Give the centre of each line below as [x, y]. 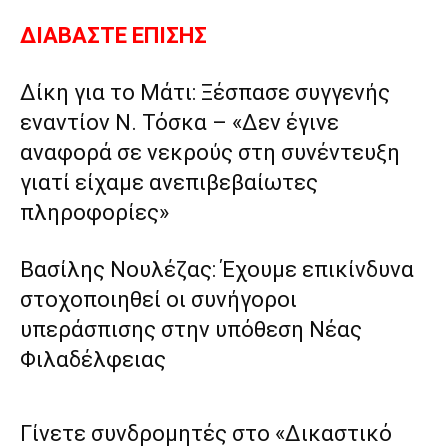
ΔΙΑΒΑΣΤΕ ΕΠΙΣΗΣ [113, 35]
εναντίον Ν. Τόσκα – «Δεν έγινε [179, 122]
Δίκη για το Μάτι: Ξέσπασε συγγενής [205, 92]
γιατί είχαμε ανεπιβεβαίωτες [169, 182]
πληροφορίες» [94, 212]
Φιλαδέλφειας [93, 359]
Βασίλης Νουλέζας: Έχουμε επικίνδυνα [217, 269]
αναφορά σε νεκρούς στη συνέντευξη [210, 152]
